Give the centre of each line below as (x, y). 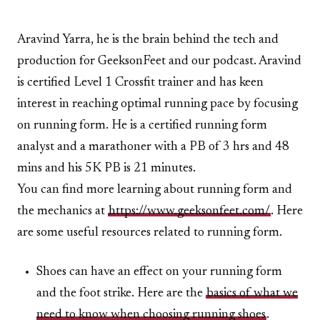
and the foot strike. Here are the (121, 293)
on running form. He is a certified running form (142, 125)
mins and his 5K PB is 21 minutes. (106, 168)
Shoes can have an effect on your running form (159, 272)
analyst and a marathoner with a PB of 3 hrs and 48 (153, 147)
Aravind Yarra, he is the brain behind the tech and (148, 40)
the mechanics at (62, 211)
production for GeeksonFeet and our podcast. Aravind (159, 61)
